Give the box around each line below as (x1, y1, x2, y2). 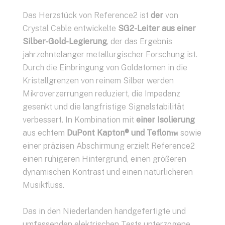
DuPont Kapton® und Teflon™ (67, 128, 178, 138)
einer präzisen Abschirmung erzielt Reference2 (23, 141, 195, 151)
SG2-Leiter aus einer (118, 24, 196, 33)
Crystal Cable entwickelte (23, 24, 118, 33)
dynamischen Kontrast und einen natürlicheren (23, 167, 193, 177)
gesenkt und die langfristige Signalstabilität (23, 102, 184, 111)
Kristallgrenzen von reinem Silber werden (23, 76, 174, 85)
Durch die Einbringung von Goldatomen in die (23, 63, 187, 72)
